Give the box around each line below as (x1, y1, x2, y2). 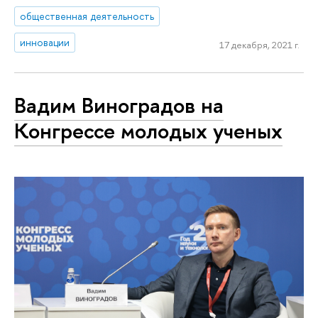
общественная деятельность (20, 9, 155, 23)
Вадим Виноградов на (14, 90, 224, 121)
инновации (20, 35, 70, 49)
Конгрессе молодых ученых (14, 116, 283, 146)
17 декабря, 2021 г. (219, 38, 300, 51)
